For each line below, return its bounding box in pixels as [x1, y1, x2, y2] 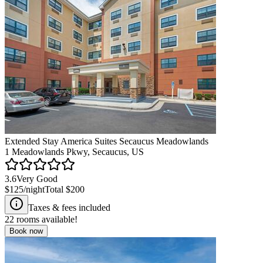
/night [23, 184, 45, 194]
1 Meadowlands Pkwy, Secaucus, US [5, 146, 144, 157]
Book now [9, 226, 43, 235]
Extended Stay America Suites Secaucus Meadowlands [5, 136, 208, 146]
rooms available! [14, 214, 77, 224]
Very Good [16, 173, 58, 184]
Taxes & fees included [28, 202, 110, 213]
